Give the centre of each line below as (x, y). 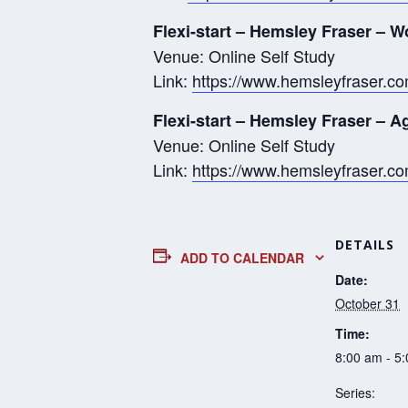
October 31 (367, 303)
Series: (355, 392)
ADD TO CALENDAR (242, 257)
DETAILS (365, 244)
